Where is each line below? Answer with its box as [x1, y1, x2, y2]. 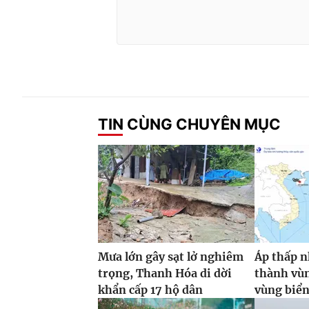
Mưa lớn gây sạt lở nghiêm [98, 250, 243, 264]
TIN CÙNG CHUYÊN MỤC [98, 114, 281, 133]
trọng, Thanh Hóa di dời [98, 266, 232, 281]
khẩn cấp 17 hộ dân [98, 283, 203, 297]
